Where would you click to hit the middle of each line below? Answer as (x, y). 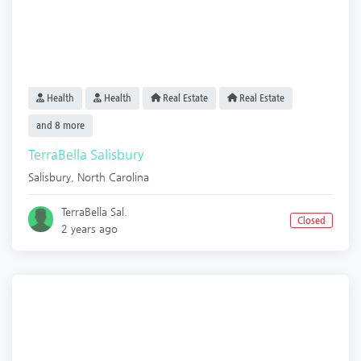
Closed (311, 221)
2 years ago (90, 229)
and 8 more (60, 126)
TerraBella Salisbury (86, 155)
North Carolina (113, 177)
